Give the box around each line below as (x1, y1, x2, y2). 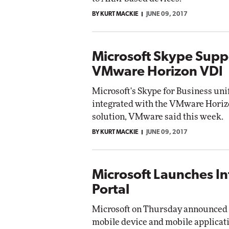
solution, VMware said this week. (92, 112, 223, 121)
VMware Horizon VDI (92, 65, 223, 79)
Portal (92, 183, 129, 197)
